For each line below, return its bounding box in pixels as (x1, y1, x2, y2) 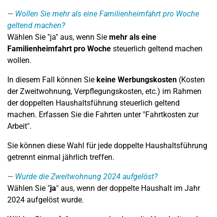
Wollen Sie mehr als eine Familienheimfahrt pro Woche (15, 9, 199, 18)
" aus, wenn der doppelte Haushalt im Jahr (56, 184, 200, 193)
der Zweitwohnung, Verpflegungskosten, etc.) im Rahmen (7, 87, 201, 96)
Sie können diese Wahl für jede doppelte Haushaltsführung (7, 141, 207, 150)
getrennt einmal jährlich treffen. (7, 153, 114, 162)
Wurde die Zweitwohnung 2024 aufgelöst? (15, 172, 157, 181)
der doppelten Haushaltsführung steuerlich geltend (7, 98, 180, 108)
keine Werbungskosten (96, 75, 177, 84)
